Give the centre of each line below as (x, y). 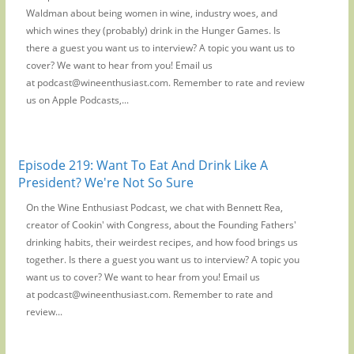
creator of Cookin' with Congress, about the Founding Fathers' (161, 224)
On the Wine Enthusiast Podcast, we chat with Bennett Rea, (154, 207)
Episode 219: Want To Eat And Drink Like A (143, 165)
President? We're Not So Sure (105, 182)
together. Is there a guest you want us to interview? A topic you (162, 259)
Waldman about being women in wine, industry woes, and (151, 13)
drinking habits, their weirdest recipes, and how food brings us (162, 242)
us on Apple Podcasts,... (77, 100)
